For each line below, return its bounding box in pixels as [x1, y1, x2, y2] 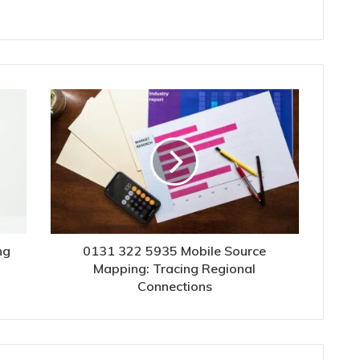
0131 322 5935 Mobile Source [83, 242, 267, 259]
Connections [137, 277, 212, 294]
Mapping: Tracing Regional [93, 260, 256, 276]
